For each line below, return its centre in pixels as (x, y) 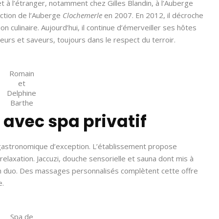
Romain (22, 73)
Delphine (22, 93)
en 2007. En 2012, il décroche (153, 15)
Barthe (22, 103)
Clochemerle (82, 15)
